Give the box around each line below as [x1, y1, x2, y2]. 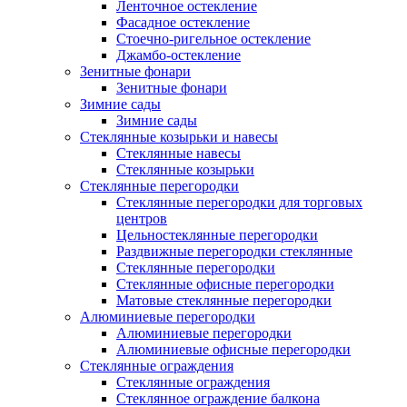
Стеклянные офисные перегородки [116, 276, 334, 292]
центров [116, 211, 167, 226]
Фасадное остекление [116, 15, 250, 30]
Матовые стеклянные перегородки [116, 293, 332, 308]
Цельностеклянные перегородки [116, 227, 318, 243]
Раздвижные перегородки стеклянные [116, 243, 352, 259]
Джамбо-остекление [116, 47, 241, 63]
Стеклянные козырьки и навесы [80, 129, 278, 144]
